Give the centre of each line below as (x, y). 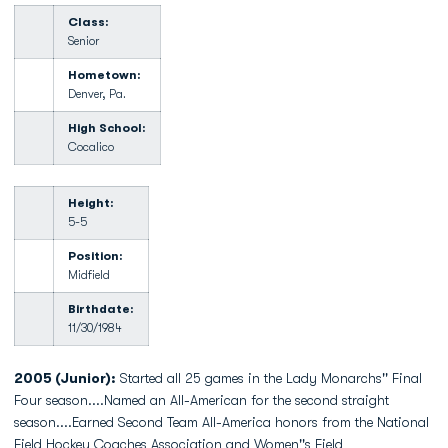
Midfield (89, 275)
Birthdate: (101, 309)
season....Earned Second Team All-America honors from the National (221, 422)
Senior (83, 41)
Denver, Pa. (97, 94)
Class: (88, 22)
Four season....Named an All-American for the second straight (201, 400)
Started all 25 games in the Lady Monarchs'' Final (269, 378)
